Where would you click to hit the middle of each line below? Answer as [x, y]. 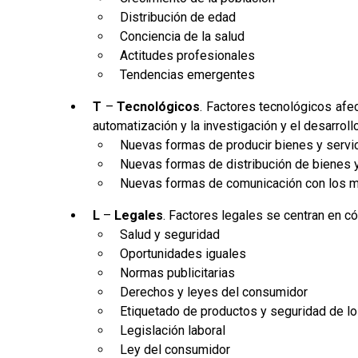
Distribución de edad [178, 17]
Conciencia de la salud [183, 36]
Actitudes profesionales [188, 55]
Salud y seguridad [170, 234]
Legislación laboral [173, 330]
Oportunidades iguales [183, 253]
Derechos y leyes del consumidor [214, 292]
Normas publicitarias [178, 272]
